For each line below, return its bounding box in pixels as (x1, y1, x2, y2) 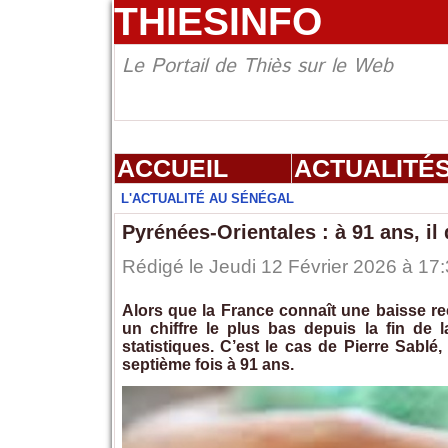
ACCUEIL (116, 154, 228, 183)
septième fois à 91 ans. (121, 356, 294, 374)
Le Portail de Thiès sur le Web (121, 52, 393, 82)
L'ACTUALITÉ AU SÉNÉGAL (120, 191, 294, 207)
